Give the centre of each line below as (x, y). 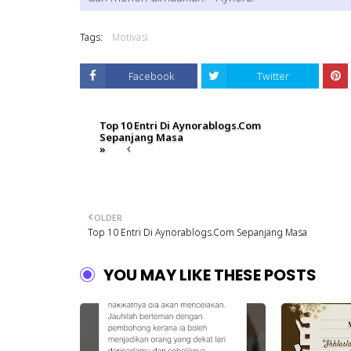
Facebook (151, 76)
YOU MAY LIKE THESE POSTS (210, 275)
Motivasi (130, 38)
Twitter (273, 76)
